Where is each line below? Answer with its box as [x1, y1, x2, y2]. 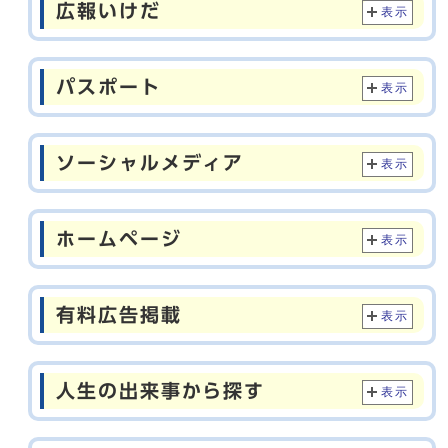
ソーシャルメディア [56, 153, 245, 172]
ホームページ [56, 229, 182, 248]
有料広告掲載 [56, 305, 182, 324]
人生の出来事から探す [56, 381, 266, 400]
